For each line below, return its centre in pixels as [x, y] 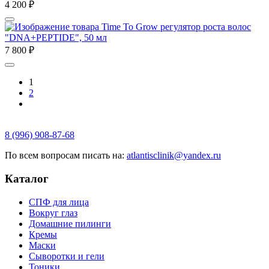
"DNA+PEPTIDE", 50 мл [56, 38]
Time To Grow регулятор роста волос [176, 27]
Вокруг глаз [53, 213]
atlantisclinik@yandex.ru [174, 156]
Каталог [27, 179]
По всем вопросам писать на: [66, 156]
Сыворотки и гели [67, 256]
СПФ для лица [59, 202]
